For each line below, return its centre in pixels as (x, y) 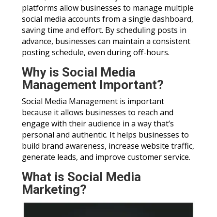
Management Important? (96, 85)
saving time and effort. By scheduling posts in (104, 30)
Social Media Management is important (93, 101)
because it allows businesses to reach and (97, 112)
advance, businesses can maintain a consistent (106, 41)
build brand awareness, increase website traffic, (108, 146)
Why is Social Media (78, 72)
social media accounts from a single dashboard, (107, 19)
